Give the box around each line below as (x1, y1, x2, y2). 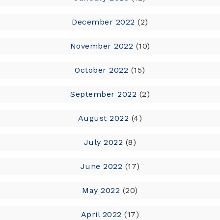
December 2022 (72, 17, 135, 27)
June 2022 (80, 161, 122, 171)
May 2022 (82, 185, 120, 195)
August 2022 (78, 113, 129, 123)
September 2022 (70, 89, 137, 99)
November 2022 (70, 41, 133, 51)
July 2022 (83, 137, 123, 147)
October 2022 (75, 65, 129, 75)
